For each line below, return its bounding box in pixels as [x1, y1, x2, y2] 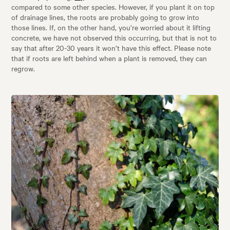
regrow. [11, 63, 35, 74]
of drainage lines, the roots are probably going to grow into [11, 12, 200, 23]
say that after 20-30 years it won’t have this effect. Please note [11, 43, 212, 53]
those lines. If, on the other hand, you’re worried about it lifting [11, 22, 211, 33]
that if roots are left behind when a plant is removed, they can [11, 53, 207, 64]
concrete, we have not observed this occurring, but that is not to [11, 32, 217, 43]
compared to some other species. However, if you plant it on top [11, 2, 215, 12]
